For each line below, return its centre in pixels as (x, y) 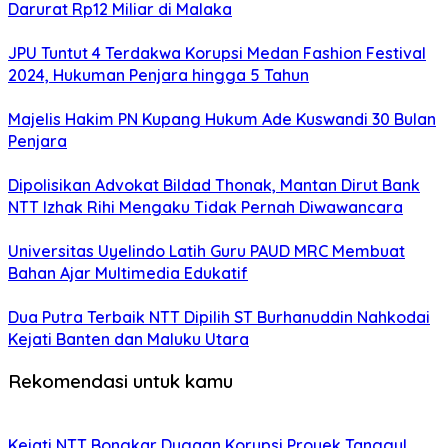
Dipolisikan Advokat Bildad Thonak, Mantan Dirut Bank (214, 185)
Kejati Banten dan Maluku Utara (128, 339)
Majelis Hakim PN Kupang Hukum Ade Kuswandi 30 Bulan (222, 119)
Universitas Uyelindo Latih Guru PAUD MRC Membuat (206, 251)
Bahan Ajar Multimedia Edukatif (128, 273)
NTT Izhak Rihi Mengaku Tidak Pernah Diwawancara (205, 207)
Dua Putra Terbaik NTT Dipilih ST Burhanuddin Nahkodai (219, 317)
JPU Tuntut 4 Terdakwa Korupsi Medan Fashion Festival (217, 53)
